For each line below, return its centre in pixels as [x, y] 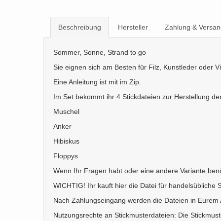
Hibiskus [66, 141]
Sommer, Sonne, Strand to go [100, 52]
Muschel [66, 111]
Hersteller [133, 27]
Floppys [66, 156]
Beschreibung [80, 27]
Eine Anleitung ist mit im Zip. [97, 82]
